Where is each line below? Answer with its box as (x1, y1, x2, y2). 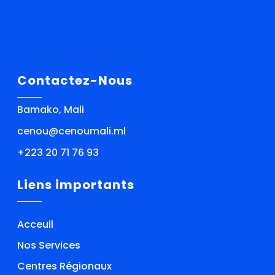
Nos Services (17, 238, 81, 252)
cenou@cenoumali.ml (17, 123, 126, 138)
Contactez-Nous (17, 71, 133, 89)
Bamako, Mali (17, 102, 85, 117)
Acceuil (17, 217, 54, 231)
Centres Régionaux (17, 258, 112, 273)
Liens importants (17, 176, 135, 193)
